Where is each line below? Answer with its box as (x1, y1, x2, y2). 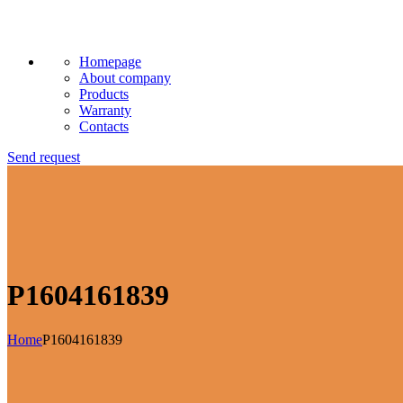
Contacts (79, 119, 129, 134)
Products (79, 86, 129, 102)
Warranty (79, 103, 131, 118)
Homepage (79, 54, 141, 69)
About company (79, 70, 171, 85)
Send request (7, 149, 80, 165)
